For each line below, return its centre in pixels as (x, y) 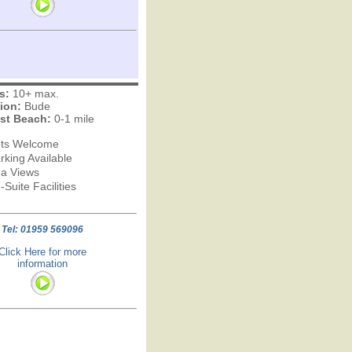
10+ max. (34, 93)
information (42, 264)
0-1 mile (72, 119)
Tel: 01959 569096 (42, 229)
